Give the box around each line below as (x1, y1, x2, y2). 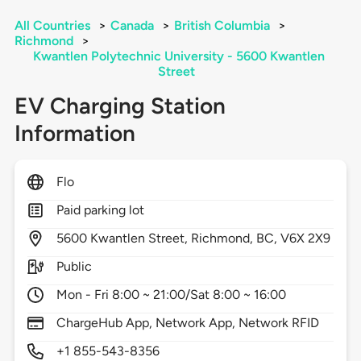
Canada (110, 18, 154, 34)
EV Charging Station (14, 92, 226, 120)
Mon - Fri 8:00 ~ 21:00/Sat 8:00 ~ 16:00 (56, 287, 287, 303)
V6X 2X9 (280, 230, 331, 247)
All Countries (14, 18, 90, 34)
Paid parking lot (56, 202, 145, 218)
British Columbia (173, 18, 270, 34)
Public (56, 259, 92, 275)
